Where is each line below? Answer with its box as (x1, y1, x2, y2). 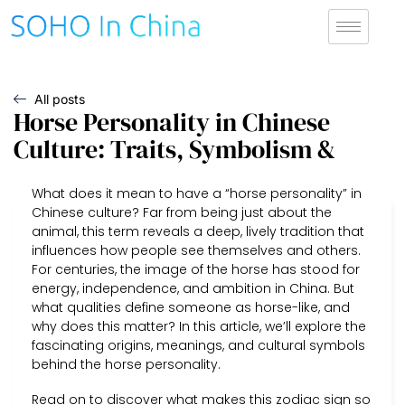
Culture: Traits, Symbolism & (14, 131, 335, 166)
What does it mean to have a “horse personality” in (32, 184, 362, 202)
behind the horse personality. (32, 354, 221, 373)
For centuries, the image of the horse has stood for (32, 259, 360, 278)
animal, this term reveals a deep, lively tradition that (32, 221, 364, 240)
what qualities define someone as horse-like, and (32, 297, 350, 316)
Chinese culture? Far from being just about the (32, 202, 332, 221)
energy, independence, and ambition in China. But (32, 278, 354, 297)
